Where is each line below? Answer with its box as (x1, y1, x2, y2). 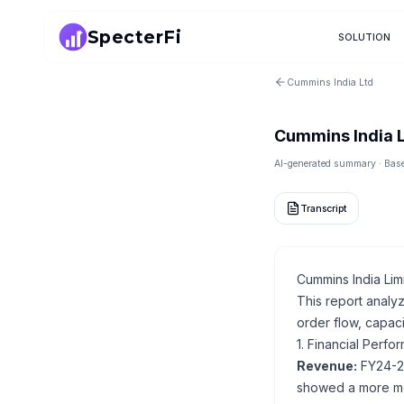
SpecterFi (87, 25, 182, 48)
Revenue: (297, 358, 357, 373)
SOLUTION (337, 31, 390, 43)
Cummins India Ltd (287, 76, 373, 88)
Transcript (300, 202, 347, 215)
